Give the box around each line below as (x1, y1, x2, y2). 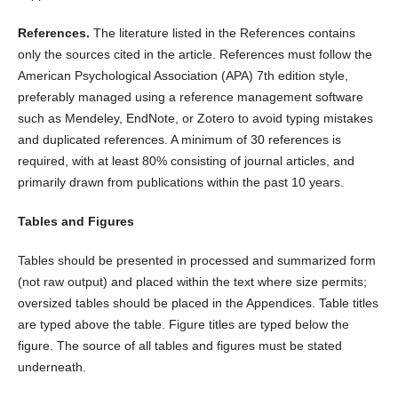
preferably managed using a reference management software (17, 90, 363, 105)
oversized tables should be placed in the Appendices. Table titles (17, 296, 378, 311)
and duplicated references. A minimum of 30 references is (17, 132, 341, 147)
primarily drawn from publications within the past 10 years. (17, 175, 344, 190)
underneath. (17, 360, 86, 375)
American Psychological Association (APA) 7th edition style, (17, 68, 348, 84)
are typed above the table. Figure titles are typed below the (17, 317, 349, 332)
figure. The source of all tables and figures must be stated (17, 338, 342, 354)
